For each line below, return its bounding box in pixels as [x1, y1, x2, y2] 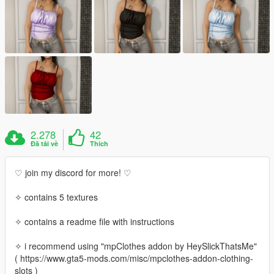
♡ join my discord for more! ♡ [15, 166, 131, 179]
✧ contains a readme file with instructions [15, 215, 174, 228]
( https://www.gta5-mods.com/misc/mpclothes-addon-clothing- [15, 251, 253, 264]
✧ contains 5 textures [15, 190, 98, 203]
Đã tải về [31, 138, 59, 148]
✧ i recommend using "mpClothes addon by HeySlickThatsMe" [15, 239, 257, 252]
